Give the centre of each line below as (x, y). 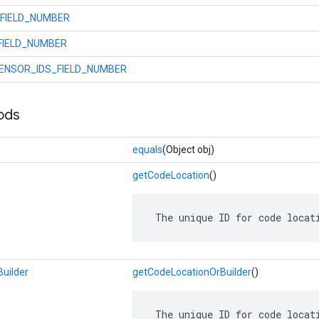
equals (147, 150)
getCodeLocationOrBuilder (192, 272)
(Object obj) (188, 150)
